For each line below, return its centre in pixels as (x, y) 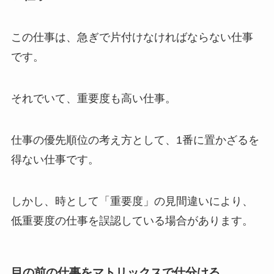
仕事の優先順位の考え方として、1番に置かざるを (135, 140)
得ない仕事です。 (55, 159)
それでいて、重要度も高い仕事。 (93, 99)
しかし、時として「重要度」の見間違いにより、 (132, 201)
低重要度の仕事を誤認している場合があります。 (132, 220)
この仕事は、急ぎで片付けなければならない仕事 (132, 38)
